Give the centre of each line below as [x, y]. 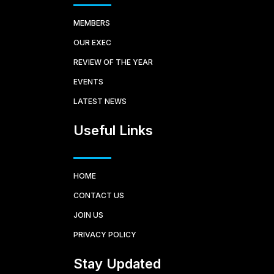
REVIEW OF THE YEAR [113, 62]
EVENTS [88, 81]
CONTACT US [99, 195]
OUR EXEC [92, 42]
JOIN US [88, 215]
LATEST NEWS [100, 101]
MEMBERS [92, 23]
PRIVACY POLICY [105, 234]
